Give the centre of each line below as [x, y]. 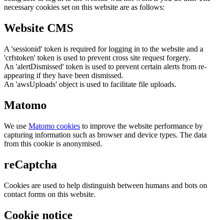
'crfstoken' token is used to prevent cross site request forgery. [97, 58]
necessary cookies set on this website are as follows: [84, 7]
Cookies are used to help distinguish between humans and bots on [106, 185]
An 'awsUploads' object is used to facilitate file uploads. [90, 84]
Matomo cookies [54, 126]
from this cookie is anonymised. [53, 143]
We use [16, 126]
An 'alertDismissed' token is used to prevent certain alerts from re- [105, 67]
